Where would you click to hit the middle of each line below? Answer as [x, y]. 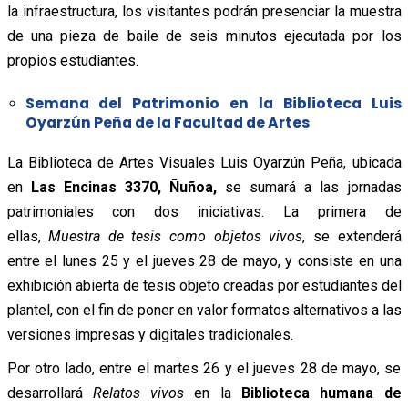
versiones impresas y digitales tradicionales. [150, 334]
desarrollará [50, 393]
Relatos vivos [138, 393]
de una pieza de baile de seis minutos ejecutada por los [204, 36]
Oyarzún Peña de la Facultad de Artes [167, 122]
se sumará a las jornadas [309, 187]
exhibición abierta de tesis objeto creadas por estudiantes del [204, 285]
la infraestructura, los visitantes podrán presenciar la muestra [204, 11]
